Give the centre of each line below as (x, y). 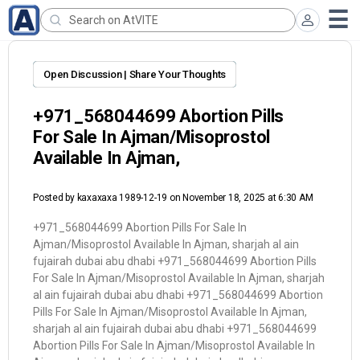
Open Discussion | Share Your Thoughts (135, 74)
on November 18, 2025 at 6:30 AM (241, 198)
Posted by (55, 198)
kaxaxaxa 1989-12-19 (122, 198)
